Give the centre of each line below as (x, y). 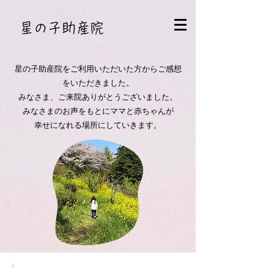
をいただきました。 (98, 83)
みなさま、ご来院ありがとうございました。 (98, 97)
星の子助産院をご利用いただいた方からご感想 (98, 68)
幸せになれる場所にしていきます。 (98, 125)
